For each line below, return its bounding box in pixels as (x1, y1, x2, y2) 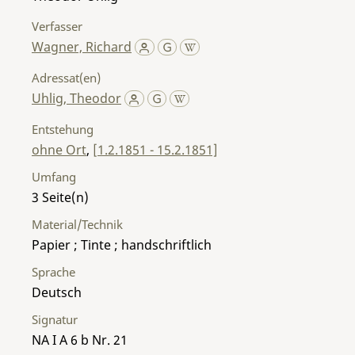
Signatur (32, 311, 78, 327)
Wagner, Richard (32, 37, 132, 55)
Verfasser (32, 17, 82, 34)
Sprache (32, 263, 75, 280)
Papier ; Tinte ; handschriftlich (32, 235, 212, 254)
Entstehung (32, 120, 94, 137)
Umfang (32, 168, 76, 185)
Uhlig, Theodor (32, 89, 121, 107)
